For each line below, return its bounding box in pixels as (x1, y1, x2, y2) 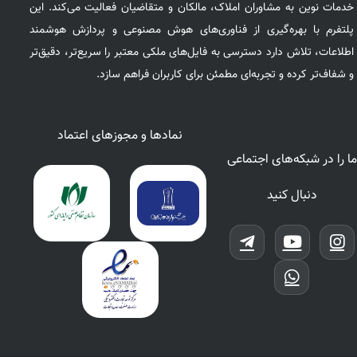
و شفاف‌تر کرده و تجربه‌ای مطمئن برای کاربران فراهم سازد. (96, 66, 355, 84)
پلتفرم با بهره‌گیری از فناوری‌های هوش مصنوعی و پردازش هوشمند (29, 22, 355, 40)
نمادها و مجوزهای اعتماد (57, 126, 183, 147)
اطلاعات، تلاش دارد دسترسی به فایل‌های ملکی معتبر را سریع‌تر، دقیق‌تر (29, 44, 355, 62)
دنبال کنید (266, 185, 317, 206)
